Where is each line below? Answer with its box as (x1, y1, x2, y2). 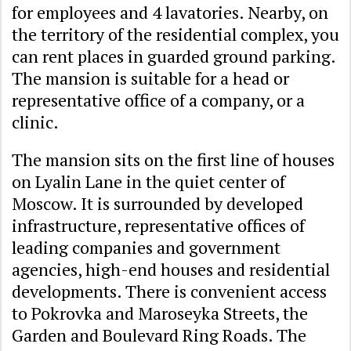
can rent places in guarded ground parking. (12, 45, 335, 68)
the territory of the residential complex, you (12, 23, 339, 46)
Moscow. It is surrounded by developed (12, 192, 303, 215)
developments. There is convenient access (12, 280, 327, 303)
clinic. (12, 110, 59, 134)
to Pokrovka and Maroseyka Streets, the (12, 302, 308, 325)
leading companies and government (12, 236, 280, 259)
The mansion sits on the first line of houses (12, 148, 335, 172)
